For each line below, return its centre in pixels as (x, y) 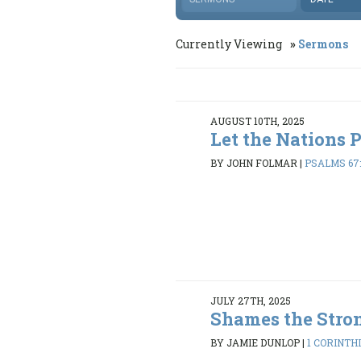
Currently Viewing (230, 44)
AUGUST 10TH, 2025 (258, 121)
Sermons (323, 44)
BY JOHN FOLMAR (254, 162)
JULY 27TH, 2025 (251, 301)
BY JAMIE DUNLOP (255, 342)
